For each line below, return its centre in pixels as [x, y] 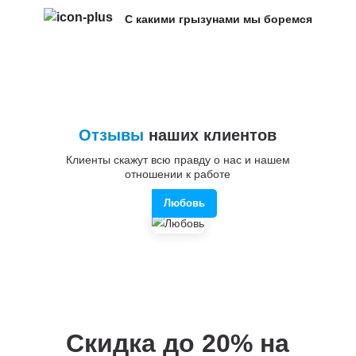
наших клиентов [211, 135]
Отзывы [112, 135]
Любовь [184, 203]
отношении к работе [178, 174]
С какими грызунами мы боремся [218, 19]
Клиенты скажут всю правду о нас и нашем [178, 159]
